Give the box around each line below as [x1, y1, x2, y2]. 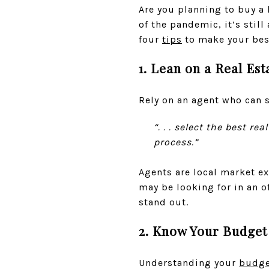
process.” [153, 136, 198, 148]
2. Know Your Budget [139, 222, 267, 239]
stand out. [139, 196, 189, 208]
